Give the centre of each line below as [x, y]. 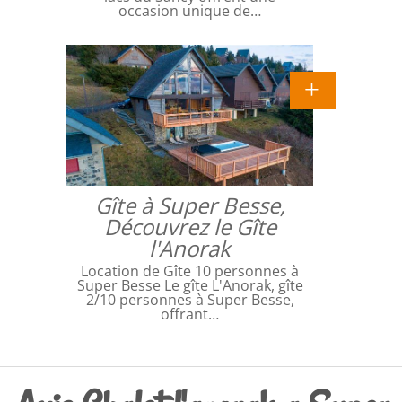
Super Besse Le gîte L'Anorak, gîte [190, 286]
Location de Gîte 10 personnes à [190, 271]
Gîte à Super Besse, [190, 205]
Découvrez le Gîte [190, 227]
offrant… [190, 315]
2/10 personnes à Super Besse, [190, 300]
